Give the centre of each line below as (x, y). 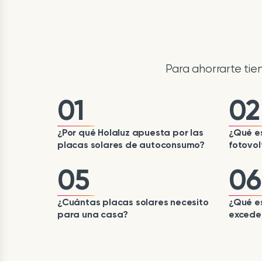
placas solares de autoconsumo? (131, 145)
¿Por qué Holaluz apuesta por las (130, 132)
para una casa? (93, 214)
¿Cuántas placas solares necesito (133, 202)
